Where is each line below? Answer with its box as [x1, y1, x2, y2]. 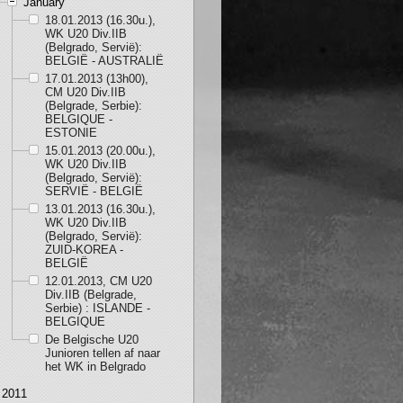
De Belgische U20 [44, 333, 139, 346]
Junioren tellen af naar [44, 346, 160, 360]
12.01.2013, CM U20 [44, 274, 152, 288]
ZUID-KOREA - [44, 243, 123, 256]
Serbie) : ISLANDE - [44, 301, 150, 315]
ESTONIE [44, 126, 97, 139]
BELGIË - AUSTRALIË [44, 54, 164, 67]
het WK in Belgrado [44, 360, 146, 373]
